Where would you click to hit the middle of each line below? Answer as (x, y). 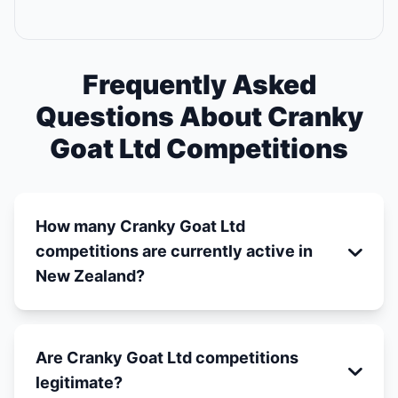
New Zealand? (90, 276)
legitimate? (79, 382)
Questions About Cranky (199, 116)
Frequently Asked (199, 84)
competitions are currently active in (174, 251)
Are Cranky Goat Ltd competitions (167, 358)
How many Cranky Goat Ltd (140, 226)
